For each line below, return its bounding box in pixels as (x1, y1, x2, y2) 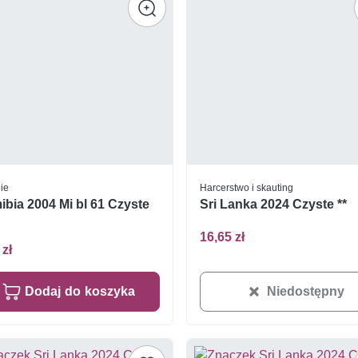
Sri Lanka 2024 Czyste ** (200, 196, 348, 212)
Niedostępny (266, 283, 344, 299)
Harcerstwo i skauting (200, 181, 294, 193)
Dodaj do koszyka (25, 283, 136, 299)
